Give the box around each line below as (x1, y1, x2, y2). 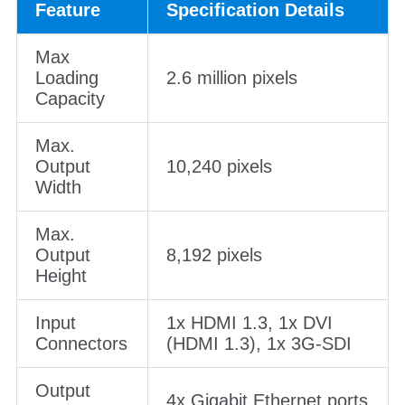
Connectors (34, 333, 127, 353)
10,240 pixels (165, 155, 272, 176)
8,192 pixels (165, 244, 262, 265)
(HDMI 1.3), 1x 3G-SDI (165, 333, 352, 353)
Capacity (34, 88, 105, 108)
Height (34, 265, 87, 286)
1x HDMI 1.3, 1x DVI (165, 312, 333, 333)
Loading (34, 67, 99, 88)
